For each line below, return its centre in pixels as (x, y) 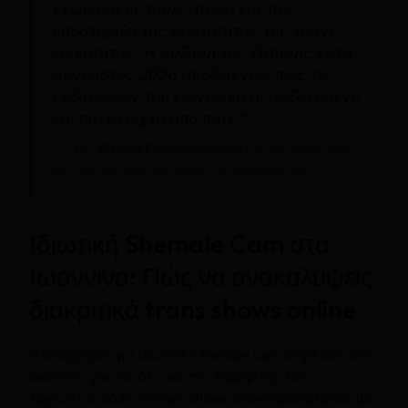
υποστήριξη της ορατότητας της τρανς (194, 31)
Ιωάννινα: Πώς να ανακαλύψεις (201, 276)
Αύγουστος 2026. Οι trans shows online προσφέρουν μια (202, 398)
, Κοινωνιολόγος (301, 148)
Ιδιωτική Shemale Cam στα (179, 243)
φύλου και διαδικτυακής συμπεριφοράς (180, 170)
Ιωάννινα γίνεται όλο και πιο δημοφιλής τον (168, 376)
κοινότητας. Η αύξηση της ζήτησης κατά (201, 52)
